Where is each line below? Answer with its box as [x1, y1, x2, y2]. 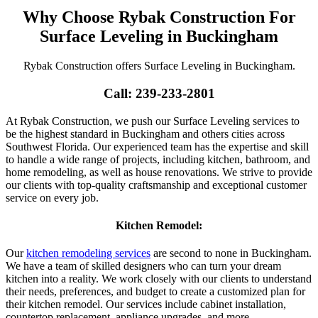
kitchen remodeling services [26, 247, 150, 260]
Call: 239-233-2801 [103, 86, 215, 102]
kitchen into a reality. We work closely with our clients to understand [6, 273, 312, 285]
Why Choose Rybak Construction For [22, 7, 296, 26]
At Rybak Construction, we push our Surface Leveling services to [6, 114, 300, 127]
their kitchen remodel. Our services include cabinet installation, [6, 298, 286, 311]
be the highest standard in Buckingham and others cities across [6, 127, 285, 140]
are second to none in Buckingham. [150, 247, 312, 260]
